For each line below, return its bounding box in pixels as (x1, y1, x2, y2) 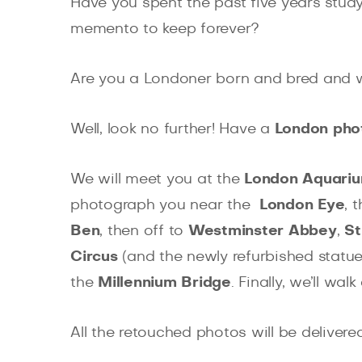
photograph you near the (70, 198, 259, 213)
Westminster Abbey (187, 224, 337, 239)
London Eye (259, 198, 345, 213)
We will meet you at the (70, 172, 244, 187)
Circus (70, 250, 118, 265)
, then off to (99, 224, 188, 239)
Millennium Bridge (98, 276, 231, 291)
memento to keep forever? (70, 22, 264, 37)
